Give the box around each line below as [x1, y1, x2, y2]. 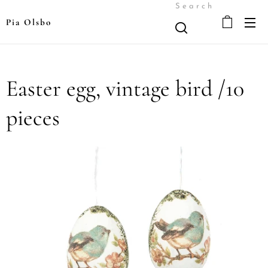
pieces [6, 104, 60, 132]
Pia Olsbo [6, 17, 51, 28]
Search [175, 2, 214, 10]
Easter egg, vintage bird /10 [6, 75, 244, 102]
